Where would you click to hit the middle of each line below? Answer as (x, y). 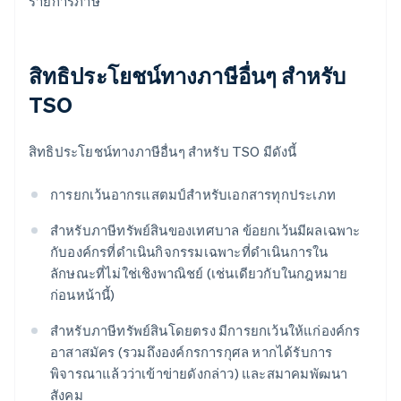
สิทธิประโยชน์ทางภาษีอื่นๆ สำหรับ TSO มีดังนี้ (163, 152)
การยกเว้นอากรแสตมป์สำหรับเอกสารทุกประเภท (193, 195)
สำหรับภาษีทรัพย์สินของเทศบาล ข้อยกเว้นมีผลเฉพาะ (205, 230)
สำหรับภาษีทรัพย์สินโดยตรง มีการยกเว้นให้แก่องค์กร (205, 331)
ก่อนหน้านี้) (83, 295)
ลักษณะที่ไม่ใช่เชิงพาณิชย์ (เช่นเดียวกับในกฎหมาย (199, 273)
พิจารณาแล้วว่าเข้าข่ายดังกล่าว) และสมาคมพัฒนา (199, 374)
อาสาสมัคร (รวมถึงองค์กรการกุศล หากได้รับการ (192, 352)
